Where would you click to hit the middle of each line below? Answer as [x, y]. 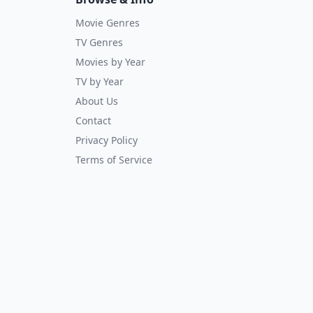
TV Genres [99, 42]
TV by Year [100, 81]
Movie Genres [108, 23]
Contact [93, 121]
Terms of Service [114, 160]
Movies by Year [110, 62]
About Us [97, 101]
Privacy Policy [107, 140]
